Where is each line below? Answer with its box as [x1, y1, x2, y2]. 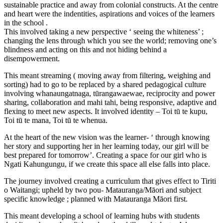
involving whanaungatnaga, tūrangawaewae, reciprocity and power [4, 89, 215, 98]
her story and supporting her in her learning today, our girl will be [4, 141, 209, 150]
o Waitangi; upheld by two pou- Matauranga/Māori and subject [4, 185, 201, 194]
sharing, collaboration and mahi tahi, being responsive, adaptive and [4, 98, 217, 107]
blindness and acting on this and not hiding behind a [4, 45, 167, 54]
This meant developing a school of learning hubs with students [4, 211, 200, 220]
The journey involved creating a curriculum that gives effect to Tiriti [4, 176, 216, 185]
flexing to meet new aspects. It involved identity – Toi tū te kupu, [4, 107, 208, 115]
